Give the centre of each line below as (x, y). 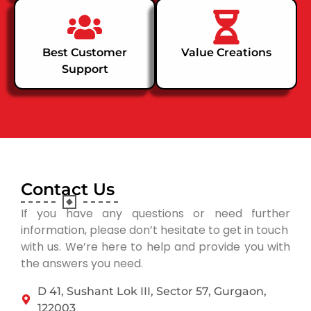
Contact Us (68, 189)
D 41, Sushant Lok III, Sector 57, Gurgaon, (152, 291)
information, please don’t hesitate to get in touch (154, 230)
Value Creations (226, 52)
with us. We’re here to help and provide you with (155, 246)
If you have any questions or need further (155, 213)
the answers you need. (82, 263)
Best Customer (85, 52)
